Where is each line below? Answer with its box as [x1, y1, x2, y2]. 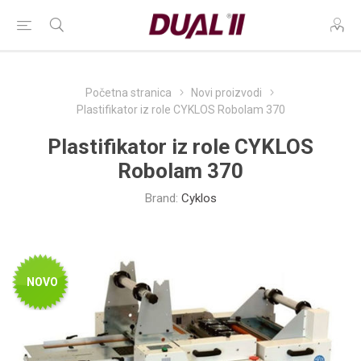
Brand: [144, 191, 178, 205]
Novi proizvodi [190, 86, 262, 99]
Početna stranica [85, 86, 172, 99]
